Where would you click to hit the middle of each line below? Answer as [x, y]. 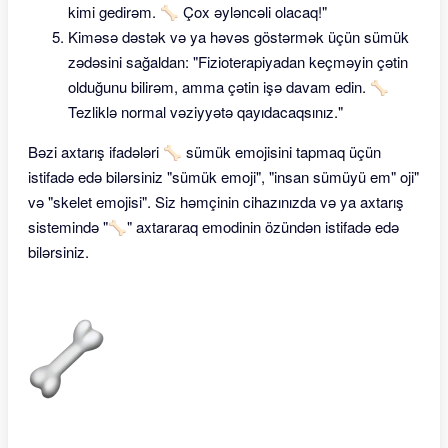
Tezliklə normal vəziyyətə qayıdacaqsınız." [205, 111]
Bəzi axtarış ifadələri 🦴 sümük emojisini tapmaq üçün [204, 151]
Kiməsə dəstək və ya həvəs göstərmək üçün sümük [238, 36]
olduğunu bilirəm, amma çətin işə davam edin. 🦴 [228, 86]
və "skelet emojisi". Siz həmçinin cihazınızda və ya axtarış [216, 201]
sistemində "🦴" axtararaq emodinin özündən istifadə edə [213, 226]
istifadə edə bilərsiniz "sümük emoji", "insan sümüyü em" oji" [223, 176]
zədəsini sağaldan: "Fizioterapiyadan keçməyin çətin [238, 61]
